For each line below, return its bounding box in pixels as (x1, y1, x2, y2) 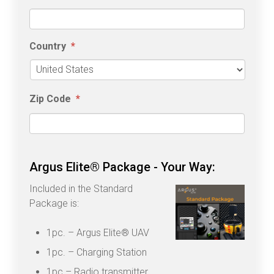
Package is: (29, 197, 79, 209)
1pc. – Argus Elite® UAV (46, 226, 149, 239)
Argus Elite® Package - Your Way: (29, 159, 215, 174)
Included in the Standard (29, 182, 133, 194)
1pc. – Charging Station (46, 246, 147, 258)
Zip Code (29, 92, 71, 105)
